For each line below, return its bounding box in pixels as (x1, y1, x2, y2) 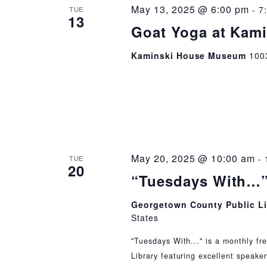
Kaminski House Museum (131, 49, 250, 61)
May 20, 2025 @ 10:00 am (131, 151, 256, 166)
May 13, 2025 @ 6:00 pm (131, 2, 250, 16)
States (131, 212, 159, 224)
